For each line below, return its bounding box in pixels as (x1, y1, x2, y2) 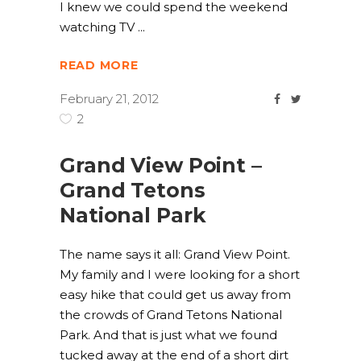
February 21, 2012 (60, 91, 159, 107)
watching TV (60, 19, 138, 35)
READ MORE (60, 58, 139, 73)
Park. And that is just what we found (60, 327, 277, 342)
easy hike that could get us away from (60, 287, 291, 302)
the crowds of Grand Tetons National (60, 307, 282, 322)
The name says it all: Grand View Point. (60, 247, 290, 262)
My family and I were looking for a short (60, 267, 300, 282)
